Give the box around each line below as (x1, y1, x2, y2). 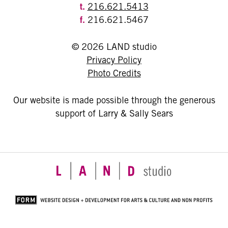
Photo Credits (87, 68, 141, 79)
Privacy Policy (87, 54, 141, 66)
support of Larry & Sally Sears (55, 108, 173, 119)
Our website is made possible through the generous (13, 95, 215, 106)
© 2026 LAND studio (71, 41, 157, 52)
